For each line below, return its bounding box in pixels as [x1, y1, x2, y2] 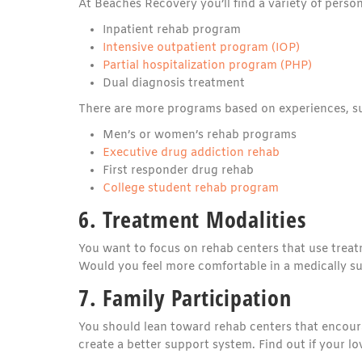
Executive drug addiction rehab [103, 145, 280, 161]
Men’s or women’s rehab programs [103, 127, 297, 143]
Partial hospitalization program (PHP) [103, 57, 312, 74]
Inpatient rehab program [103, 22, 241, 38]
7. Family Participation [78, 281, 292, 313]
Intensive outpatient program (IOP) [103, 40, 300, 56]
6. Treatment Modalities [78, 203, 306, 234]
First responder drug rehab [103, 162, 254, 179]
